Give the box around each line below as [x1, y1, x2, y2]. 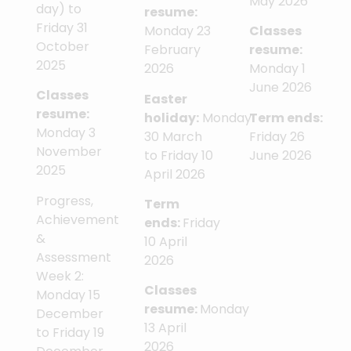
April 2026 [143, 165, 205, 183]
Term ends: [248, 108, 323, 127]
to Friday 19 [36, 323, 104, 342]
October [36, 37, 89, 56]
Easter [143, 89, 187, 108]
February [143, 41, 201, 60]
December [36, 304, 103, 323]
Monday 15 [36, 285, 100, 304]
